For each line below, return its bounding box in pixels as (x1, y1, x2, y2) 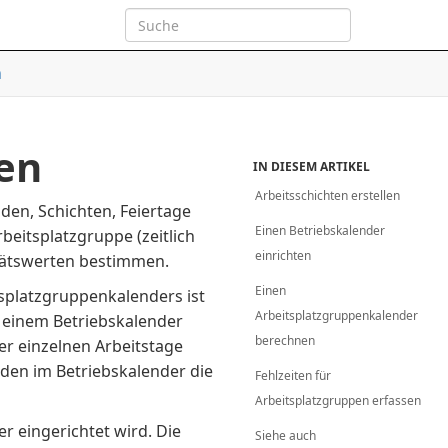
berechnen (255, 332, 316, 349)
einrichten (255, 247, 312, 264)
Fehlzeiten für (255, 367, 332, 384)
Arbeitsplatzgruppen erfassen (255, 392, 422, 409)
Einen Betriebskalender (255, 222, 386, 239)
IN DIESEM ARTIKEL (253, 158, 371, 175)
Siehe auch (255, 427, 317, 444)
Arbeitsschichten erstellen (255, 187, 401, 204)
